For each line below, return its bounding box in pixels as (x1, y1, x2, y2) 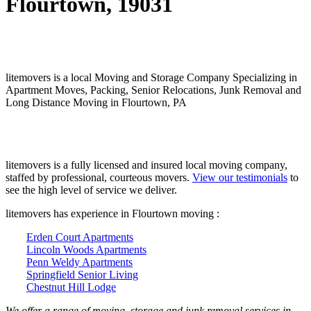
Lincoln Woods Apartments (26, 243, 146, 255)
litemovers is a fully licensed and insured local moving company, (6, 158, 287, 171)
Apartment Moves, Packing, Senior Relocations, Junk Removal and (6, 83, 301, 96)
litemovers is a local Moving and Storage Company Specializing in (6, 71, 297, 83)
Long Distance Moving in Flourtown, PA (6, 96, 187, 108)
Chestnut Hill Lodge (26, 280, 116, 293)
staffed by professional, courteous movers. (6, 171, 192, 183)
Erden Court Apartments (26, 230, 133, 243)
